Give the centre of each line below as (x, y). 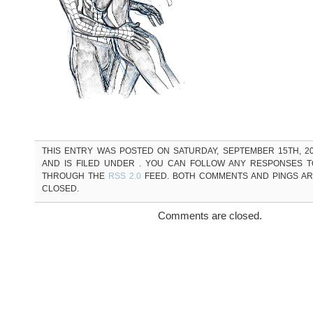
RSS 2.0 (125, 176)
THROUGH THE (75, 176)
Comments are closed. (210, 216)
